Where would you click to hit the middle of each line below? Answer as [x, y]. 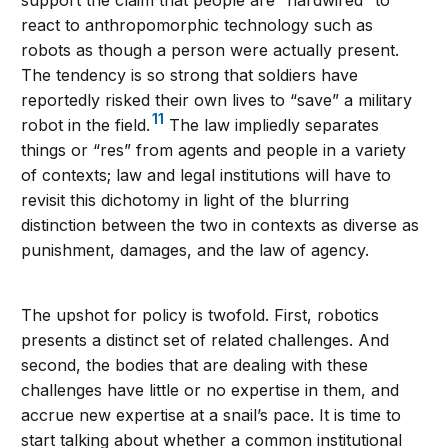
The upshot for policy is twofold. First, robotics [200, 315]
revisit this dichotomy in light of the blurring [185, 200]
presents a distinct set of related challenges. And [205, 340]
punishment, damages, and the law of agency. [195, 250]
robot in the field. [86, 125]
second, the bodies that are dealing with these [195, 365]
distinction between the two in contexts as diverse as [220, 225]
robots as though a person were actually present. [210, 50]
